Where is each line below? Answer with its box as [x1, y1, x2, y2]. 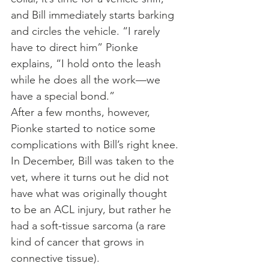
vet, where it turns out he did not [11, 170, 172, 184]
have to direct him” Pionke [11, 40, 141, 54]
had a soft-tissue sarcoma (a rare [11, 219, 169, 232]
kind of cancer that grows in [11, 235, 147, 249]
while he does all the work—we [11, 73, 163, 86]
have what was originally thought [11, 186, 170, 200]
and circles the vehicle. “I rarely [11, 24, 163, 38]
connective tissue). [11, 251, 100, 265]
